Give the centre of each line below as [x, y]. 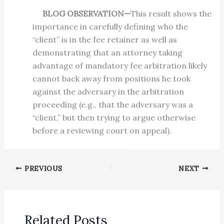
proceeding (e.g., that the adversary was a [112, 105]
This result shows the [171, 14]
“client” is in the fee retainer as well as [104, 40]
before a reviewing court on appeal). [102, 131]
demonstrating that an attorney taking [107, 53]
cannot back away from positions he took [111, 79]
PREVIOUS [42, 168]
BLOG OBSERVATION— [81, 14]
